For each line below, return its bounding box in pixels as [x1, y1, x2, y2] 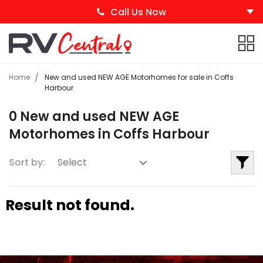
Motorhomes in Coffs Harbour [9, 124, 210, 143]
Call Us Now [110, 5, 166, 19]
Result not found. [5, 194, 134, 215]
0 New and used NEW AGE [9, 107, 179, 126]
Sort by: [9, 155, 45, 169]
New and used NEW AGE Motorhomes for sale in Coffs [45, 72, 234, 82]
